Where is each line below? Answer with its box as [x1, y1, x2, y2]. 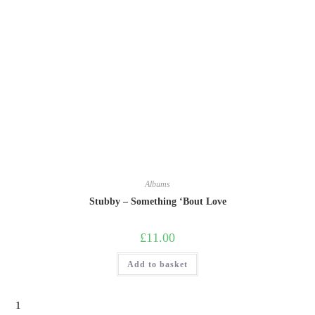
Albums [145, 179, 170, 189]
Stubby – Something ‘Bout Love [89, 195, 226, 207]
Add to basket [127, 259, 188, 269]
